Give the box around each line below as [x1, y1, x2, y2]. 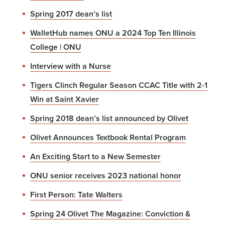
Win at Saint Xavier [30, 93, 99, 105]
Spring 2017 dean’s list [30, 8, 112, 20]
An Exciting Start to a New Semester [30, 151, 161, 162]
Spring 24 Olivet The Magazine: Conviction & [30, 208, 190, 219]
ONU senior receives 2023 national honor [30, 170, 181, 181]
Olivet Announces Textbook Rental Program [30, 132, 186, 143]
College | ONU [30, 41, 81, 53]
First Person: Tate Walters [30, 189, 123, 200]
